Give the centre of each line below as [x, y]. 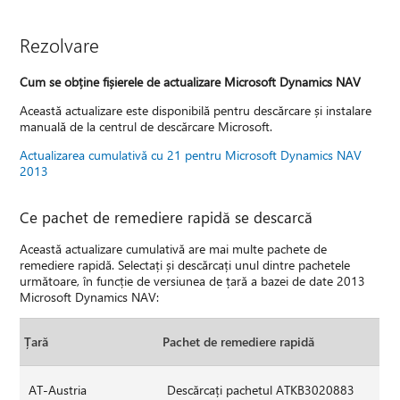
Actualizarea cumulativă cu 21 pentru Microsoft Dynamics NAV [191, 154]
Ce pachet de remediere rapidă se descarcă [167, 217]
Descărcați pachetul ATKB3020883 [261, 389]
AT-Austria [58, 389]
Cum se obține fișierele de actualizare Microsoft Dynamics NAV [191, 81]
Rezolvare [60, 44]
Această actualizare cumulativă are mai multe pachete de [174, 248]
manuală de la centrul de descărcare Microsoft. [146, 126]
